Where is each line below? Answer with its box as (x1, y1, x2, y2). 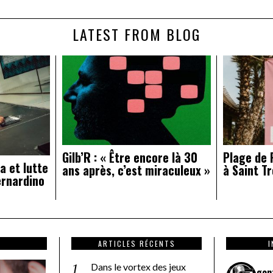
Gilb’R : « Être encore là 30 (62, 148, 197, 167)
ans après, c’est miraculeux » (62, 161, 210, 180)
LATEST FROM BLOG (73, 23, 200, 46)
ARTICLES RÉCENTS (97, 238, 175, 249)
